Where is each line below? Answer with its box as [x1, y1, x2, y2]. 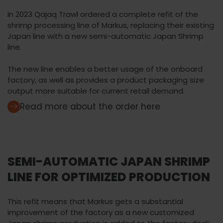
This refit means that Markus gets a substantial [7, 196, 183, 207]
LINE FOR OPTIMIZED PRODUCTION [7, 169, 210, 185]
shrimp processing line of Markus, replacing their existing [7, 20, 214, 30]
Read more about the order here [20, 101, 160, 112]
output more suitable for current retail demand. [7, 86, 185, 96]
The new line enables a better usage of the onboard [7, 64, 203, 74]
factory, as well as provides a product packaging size [7, 75, 204, 85]
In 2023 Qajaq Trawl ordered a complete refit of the [7, 9, 198, 19]
